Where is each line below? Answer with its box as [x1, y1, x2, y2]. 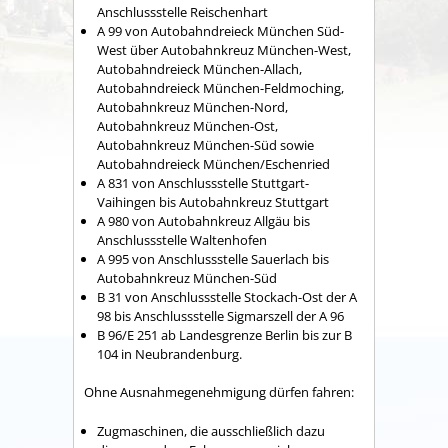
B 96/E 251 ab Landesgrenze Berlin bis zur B [97, 325, 352, 344]
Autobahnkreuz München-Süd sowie [97, 135, 314, 154]
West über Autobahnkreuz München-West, [97, 40, 351, 59]
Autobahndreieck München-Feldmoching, [97, 78, 344, 97]
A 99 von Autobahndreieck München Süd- [97, 21, 344, 40]
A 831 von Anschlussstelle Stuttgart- [97, 173, 309, 192]
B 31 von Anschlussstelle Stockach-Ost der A [97, 287, 357, 306]
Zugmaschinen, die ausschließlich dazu [97, 421, 325, 440]
